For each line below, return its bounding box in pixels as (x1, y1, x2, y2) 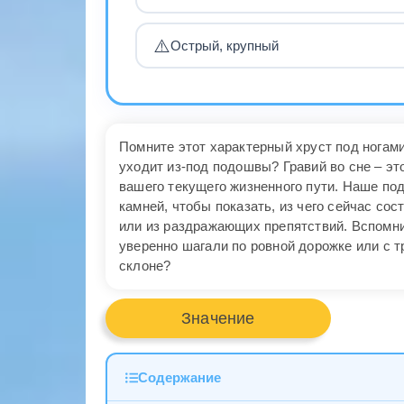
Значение (180, 308, 255, 327)
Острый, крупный (170, 38, 279, 54)
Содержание (138, 371, 221, 386)
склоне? (119, 258, 171, 274)
